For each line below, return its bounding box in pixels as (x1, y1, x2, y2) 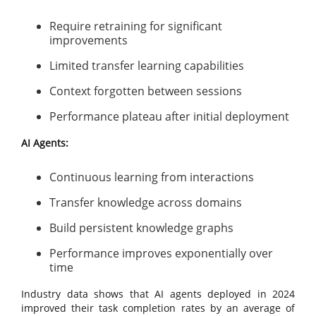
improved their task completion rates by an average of (21, 301, 295, 315)
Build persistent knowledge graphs (49, 220, 233, 236)
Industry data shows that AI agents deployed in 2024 (21, 287, 295, 300)
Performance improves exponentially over (49, 245, 273, 261)
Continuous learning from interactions (49, 169, 254, 185)
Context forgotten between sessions (49, 83, 242, 99)
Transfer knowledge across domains (49, 195, 242, 210)
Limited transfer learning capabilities (49, 58, 244, 73)
